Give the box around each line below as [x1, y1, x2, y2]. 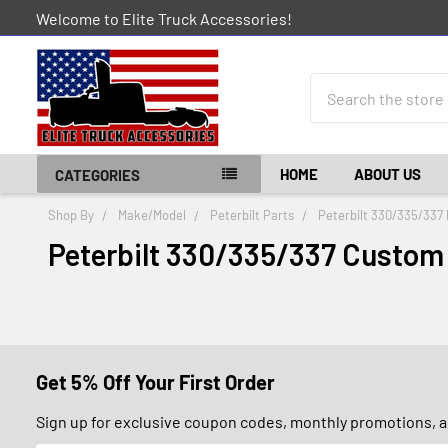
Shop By [48, 206, 94, 223]
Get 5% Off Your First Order [36, 368, 275, 395]
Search [310, 75, 359, 95]
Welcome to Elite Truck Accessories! [36, 7, 292, 28]
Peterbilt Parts [210, 206, 294, 223]
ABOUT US [353, 163, 421, 183]
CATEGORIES [55, 164, 140, 184]
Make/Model [118, 206, 186, 223]
